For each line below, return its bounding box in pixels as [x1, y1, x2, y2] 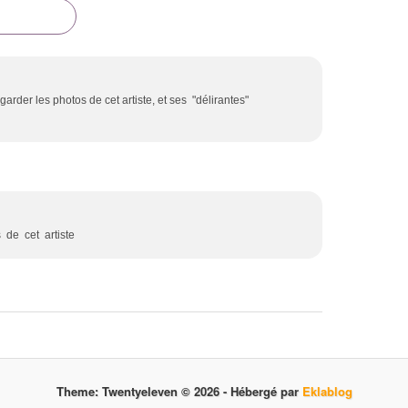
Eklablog [301, 382, 352, 400]
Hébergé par [238, 382, 299, 400]
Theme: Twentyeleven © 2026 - [63, 382, 230, 400]
